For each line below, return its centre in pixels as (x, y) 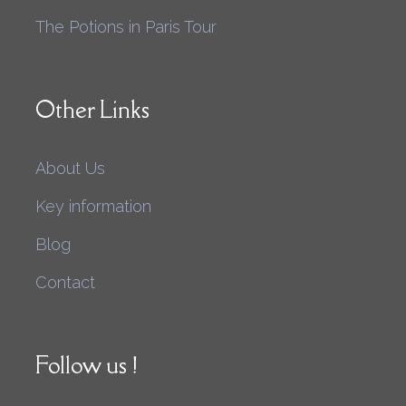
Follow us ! (87, 364)
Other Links (92, 109)
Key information (93, 206)
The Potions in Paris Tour (126, 26)
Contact (65, 282)
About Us (70, 168)
